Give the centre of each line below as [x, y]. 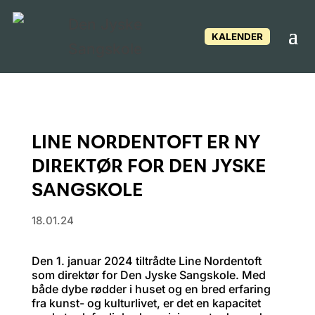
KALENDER [238, 37]
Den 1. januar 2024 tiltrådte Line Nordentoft [146, 261]
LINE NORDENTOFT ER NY [146, 141]
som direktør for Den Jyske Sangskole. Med [148, 275]
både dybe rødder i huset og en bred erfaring [151, 289]
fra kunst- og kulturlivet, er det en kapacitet [146, 303]
